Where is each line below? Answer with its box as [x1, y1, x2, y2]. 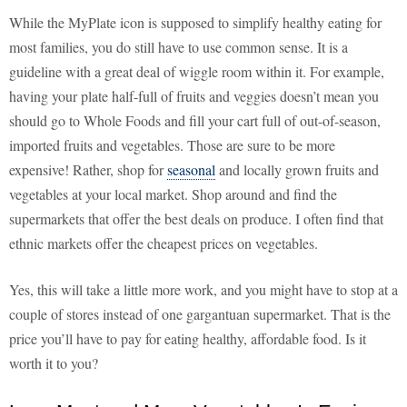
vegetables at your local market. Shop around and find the [9, 184, 337, 204]
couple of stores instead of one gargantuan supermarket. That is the [9, 304, 391, 324]
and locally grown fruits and [215, 160, 379, 180]
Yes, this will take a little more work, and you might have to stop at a [9, 280, 398, 300]
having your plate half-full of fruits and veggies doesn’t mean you [9, 86, 379, 106]
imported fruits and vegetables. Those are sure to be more [9, 135, 335, 155]
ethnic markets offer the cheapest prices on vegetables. [9, 233, 318, 253]
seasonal [167, 160, 215, 180]
